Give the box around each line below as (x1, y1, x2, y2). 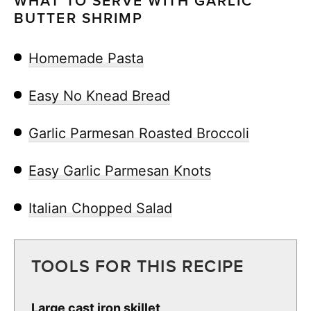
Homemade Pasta (28, 49, 144, 67)
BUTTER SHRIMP (14, 9, 144, 27)
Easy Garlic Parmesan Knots (28, 162, 211, 179)
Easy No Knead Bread (28, 87, 170, 104)
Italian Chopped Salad (28, 199, 172, 217)
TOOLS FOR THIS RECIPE (31, 255, 244, 278)
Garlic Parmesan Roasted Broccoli (28, 124, 249, 142)
